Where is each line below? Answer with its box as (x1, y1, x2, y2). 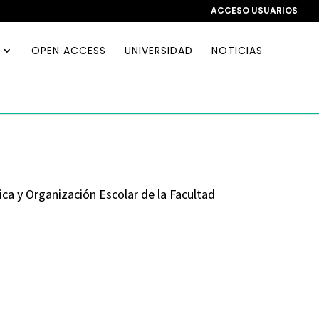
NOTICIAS (211, 43, 263, 58)
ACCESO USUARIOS (211, 4, 298, 16)
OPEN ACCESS (31, 43, 106, 58)
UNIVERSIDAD (125, 43, 193, 58)
